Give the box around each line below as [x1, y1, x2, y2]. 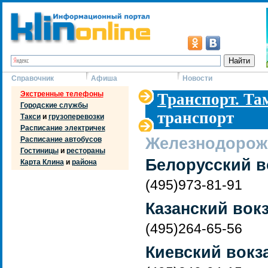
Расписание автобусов [20, 135, 102, 144]
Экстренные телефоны [20, 90, 103, 98]
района [71, 158, 97, 166]
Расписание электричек [20, 124, 105, 132]
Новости [182, 74, 212, 83]
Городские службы [20, 101, 88, 109]
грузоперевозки [48, 112, 104, 121]
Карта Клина [20, 158, 64, 166]
